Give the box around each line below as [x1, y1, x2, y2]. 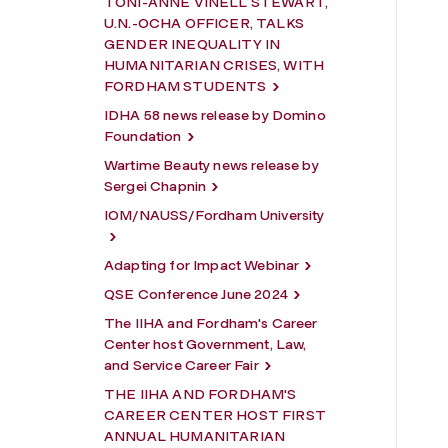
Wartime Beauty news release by [104, 156, 319, 174]
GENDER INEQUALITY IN [104, 35, 281, 53]
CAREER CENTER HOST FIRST [104, 406, 326, 424]
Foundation [104, 127, 182, 145]
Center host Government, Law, [104, 335, 307, 353]
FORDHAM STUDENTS [104, 77, 267, 95]
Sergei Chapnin [104, 177, 207, 195]
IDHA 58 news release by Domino [104, 106, 326, 124]
